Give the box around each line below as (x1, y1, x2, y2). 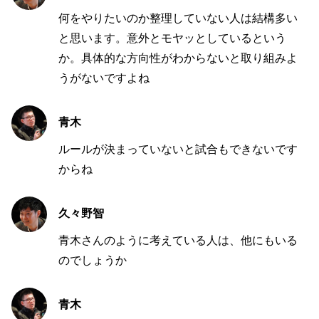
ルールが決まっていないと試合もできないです (58, 142, 298, 155)
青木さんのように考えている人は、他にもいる (58, 234, 298, 246)
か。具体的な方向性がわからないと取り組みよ (58, 51, 298, 64)
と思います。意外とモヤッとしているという (58, 31, 286, 44)
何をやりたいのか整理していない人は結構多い (58, 11, 298, 24)
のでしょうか (58, 253, 127, 266)
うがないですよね (58, 71, 150, 84)
